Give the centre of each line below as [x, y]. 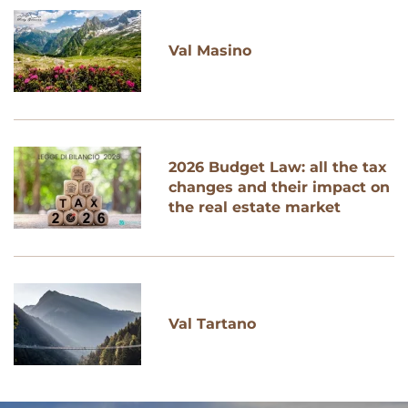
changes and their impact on [279, 187]
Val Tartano [212, 323]
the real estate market [255, 207]
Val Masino [210, 50]
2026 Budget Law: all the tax [278, 167]
